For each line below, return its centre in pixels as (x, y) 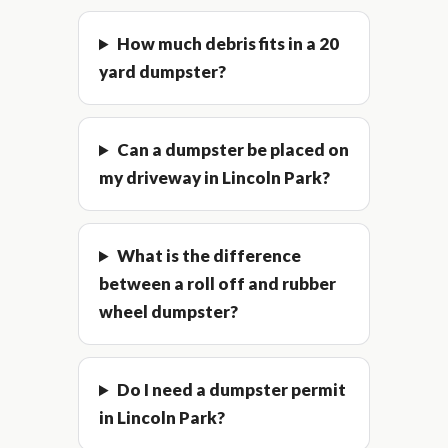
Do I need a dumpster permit (232, 390)
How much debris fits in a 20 (228, 44)
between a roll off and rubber (217, 284)
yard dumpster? (162, 72)
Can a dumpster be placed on (233, 150)
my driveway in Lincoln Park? (214, 178)
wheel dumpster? (168, 312)
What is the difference (209, 256)
